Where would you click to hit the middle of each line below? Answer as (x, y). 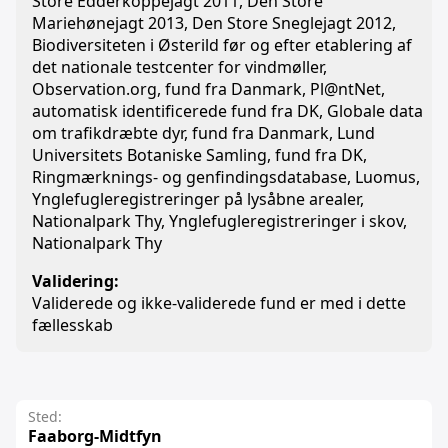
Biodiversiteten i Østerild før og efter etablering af (222, 45)
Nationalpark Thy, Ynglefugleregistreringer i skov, (219, 221)
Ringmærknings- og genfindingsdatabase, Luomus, (226, 177)
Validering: (75, 281)
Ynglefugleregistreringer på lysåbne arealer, (198, 199)
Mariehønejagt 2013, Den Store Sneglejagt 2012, (214, 23)
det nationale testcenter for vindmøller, (179, 67)
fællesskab (72, 325)
